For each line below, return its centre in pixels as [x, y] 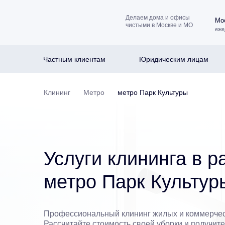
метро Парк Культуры [153, 92]
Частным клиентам [74, 59]
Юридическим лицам [174, 59]
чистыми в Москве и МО [159, 25]
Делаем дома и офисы [157, 17]
